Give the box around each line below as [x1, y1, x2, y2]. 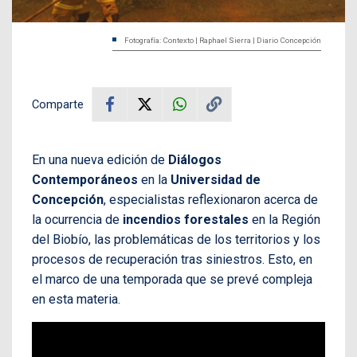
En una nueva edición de [32, 151, 168, 167]
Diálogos [168, 151, 222, 167]
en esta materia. [32, 291, 120, 307]
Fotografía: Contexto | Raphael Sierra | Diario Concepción [124, 35, 321, 45]
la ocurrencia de [32, 211, 120, 227]
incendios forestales [120, 211, 249, 227]
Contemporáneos [32, 171, 138, 187]
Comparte [32, 96, 84, 112]
